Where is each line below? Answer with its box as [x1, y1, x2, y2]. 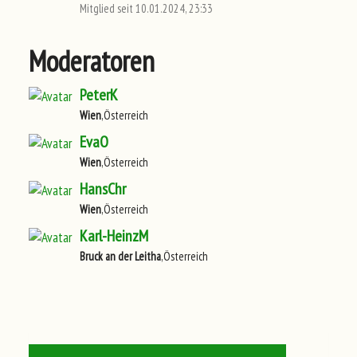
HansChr [80, 178, 126, 199]
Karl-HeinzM [80, 225, 148, 246]
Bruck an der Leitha [80, 248, 161, 264]
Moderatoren [29, 41, 155, 80]
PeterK [80, 84, 118, 105]
